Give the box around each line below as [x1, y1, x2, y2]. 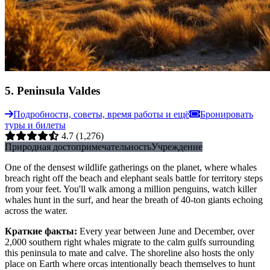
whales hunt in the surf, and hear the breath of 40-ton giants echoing [5, 195, 263, 206]
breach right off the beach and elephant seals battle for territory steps [5, 173, 263, 184]
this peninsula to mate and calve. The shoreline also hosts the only [5, 248, 254, 259]
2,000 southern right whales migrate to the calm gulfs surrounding [5, 237, 254, 248]
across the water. [5, 206, 67, 216]
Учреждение [151, 142, 202, 152]
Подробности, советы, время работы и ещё [13, 109, 189, 120]
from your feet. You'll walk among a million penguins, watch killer [5, 184, 257, 195]
